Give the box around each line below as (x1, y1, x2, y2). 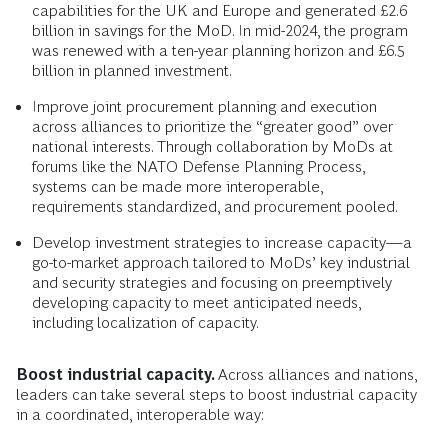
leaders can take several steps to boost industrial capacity (16, 385, 417, 403)
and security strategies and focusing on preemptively (32, 273, 392, 291)
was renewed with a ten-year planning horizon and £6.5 (32, 41, 405, 59)
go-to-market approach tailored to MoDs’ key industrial (32, 253, 410, 271)
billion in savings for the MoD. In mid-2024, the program (32, 21, 408, 39)
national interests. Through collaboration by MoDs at (32, 137, 393, 155)
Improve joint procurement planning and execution (32, 97, 377, 115)
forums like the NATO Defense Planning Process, (32, 157, 365, 175)
